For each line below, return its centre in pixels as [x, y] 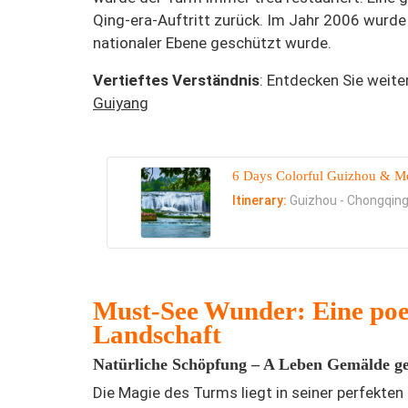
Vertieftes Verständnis [176, 81]
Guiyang [121, 103]
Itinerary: [261, 201]
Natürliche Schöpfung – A [186, 364]
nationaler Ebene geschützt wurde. [212, 43]
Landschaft [157, 334]
